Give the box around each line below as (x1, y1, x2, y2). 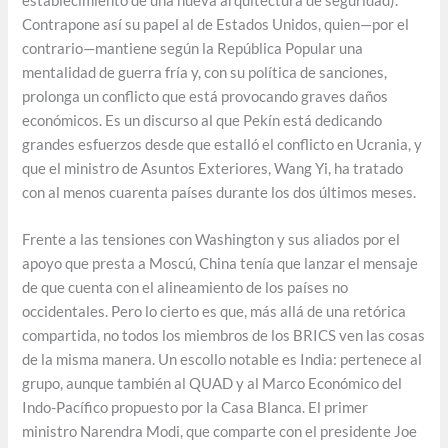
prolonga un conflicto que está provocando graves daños (22, 87, 389, 105)
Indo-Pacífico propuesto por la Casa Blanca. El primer (22, 399, 369, 417)
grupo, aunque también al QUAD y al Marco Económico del (22, 375, 403, 393)
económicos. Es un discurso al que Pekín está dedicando (22, 111, 383, 129)
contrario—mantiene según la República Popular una (22, 39, 364, 57)
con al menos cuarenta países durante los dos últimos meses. (22, 183, 417, 201)
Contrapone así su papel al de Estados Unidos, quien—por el (22, 15, 410, 33)
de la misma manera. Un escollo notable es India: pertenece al (22, 351, 423, 369)
